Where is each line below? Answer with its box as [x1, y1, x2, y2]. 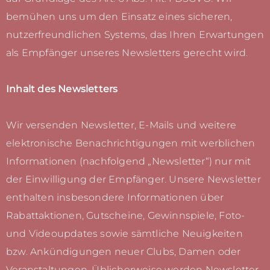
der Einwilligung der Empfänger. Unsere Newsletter [6, 174, 261, 186]
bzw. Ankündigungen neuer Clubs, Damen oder [6, 246, 241, 258]
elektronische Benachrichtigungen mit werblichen [6, 137, 256, 149]
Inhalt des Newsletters [6, 83, 118, 95]
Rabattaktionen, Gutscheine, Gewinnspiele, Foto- [6, 210, 245, 222]
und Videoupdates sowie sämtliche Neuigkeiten [6, 228, 243, 240]
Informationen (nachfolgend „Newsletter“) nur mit [6, 155, 251, 168]
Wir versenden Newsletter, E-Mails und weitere [6, 119, 237, 131]
